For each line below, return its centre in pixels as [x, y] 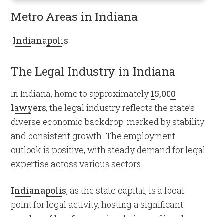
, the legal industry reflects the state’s [121, 108]
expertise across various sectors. [77, 164]
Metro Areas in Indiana [74, 17]
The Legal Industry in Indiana [93, 71]
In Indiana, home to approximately [81, 94]
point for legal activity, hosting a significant [97, 205]
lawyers [29, 108]
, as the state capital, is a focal [125, 191]
